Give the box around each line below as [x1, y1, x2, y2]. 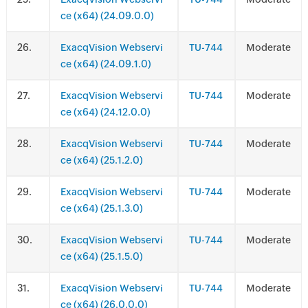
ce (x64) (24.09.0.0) [60, 10, 154, 21]
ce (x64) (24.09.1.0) [60, 58, 151, 69]
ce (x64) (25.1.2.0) [60, 155, 143, 166]
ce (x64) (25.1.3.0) [60, 203, 143, 214]
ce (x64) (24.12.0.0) [60, 107, 151, 118]
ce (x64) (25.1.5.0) [60, 251, 143, 262]
